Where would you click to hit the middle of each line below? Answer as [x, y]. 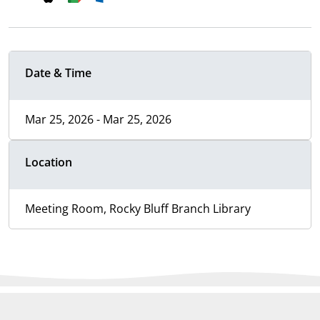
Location [49, 162]
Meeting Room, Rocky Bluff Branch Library [138, 209]
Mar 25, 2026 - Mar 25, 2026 [98, 120]
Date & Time [58, 73]
